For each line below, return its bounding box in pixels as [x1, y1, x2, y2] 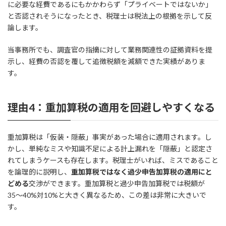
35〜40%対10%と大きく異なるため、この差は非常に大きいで [8, 190, 206, 199]
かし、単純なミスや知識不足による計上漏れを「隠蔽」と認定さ [8, 144, 212, 153]
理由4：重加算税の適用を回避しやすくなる [8, 101, 215, 114]
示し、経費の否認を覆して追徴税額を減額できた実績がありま [8, 57, 205, 66]
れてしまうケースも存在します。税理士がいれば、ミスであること [8, 155, 218, 164]
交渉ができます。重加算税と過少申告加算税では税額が [29, 179, 205, 188]
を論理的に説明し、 [8, 167, 71, 176]
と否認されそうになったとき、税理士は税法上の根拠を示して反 [8, 12, 212, 21]
